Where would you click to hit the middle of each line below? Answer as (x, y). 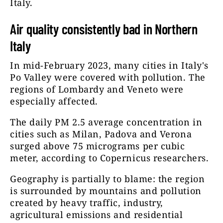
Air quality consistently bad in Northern (104, 29)
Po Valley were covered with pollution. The (108, 77)
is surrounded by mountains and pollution (106, 190)
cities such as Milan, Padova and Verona (101, 134)
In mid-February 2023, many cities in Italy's (109, 65)
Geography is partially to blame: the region (108, 178)
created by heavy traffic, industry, (87, 202)
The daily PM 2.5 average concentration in (106, 122)
